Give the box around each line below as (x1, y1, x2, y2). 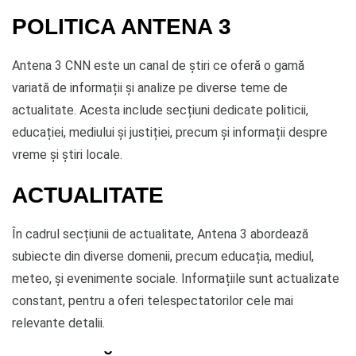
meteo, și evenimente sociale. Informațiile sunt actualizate (12, 270, 339, 286)
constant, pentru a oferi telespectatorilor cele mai (12, 292, 293, 308)
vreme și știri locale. (12, 146, 122, 162)
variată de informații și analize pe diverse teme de (12, 79, 288, 95)
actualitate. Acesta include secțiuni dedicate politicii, (12, 102, 308, 118)
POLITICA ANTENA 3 (12, 13, 231, 39)
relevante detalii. (12, 315, 105, 331)
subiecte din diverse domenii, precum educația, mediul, (12, 248, 314, 264)
